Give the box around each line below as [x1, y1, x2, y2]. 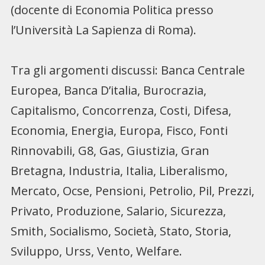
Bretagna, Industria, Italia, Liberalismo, [10, 163, 228, 179]
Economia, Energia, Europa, [10, 122, 163, 139]
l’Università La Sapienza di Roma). [10, 22, 196, 38]
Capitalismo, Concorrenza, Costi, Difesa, [10, 102, 231, 119]
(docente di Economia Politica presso [10, 2, 214, 18]
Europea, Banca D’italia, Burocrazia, [10, 82, 206, 99]
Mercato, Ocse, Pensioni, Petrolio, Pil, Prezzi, [10, 183, 254, 199]
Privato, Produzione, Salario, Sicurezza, [10, 203, 226, 219]
